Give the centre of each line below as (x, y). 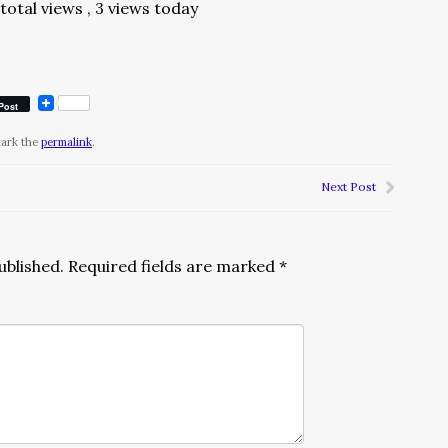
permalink (66, 142)
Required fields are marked (173, 266)
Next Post (348, 186)
